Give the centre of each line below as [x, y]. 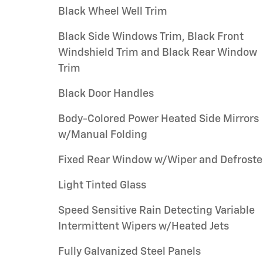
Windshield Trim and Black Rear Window [158, 53]
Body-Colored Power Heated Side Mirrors [159, 119]
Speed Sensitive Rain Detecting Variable [156, 211]
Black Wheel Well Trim [113, 12]
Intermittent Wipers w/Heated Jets [144, 227]
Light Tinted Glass [102, 186]
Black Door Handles [106, 94]
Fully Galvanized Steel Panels [129, 252]
